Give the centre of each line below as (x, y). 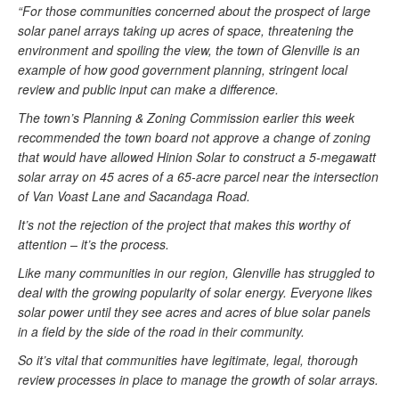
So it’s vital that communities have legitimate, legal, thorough (188, 360)
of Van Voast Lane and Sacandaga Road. (134, 196)
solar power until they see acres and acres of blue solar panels (194, 312)
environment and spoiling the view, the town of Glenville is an (189, 50)
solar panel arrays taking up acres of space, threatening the (186, 30)
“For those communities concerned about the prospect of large (194, 11)
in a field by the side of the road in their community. (161, 331)
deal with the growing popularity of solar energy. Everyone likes (195, 292)
